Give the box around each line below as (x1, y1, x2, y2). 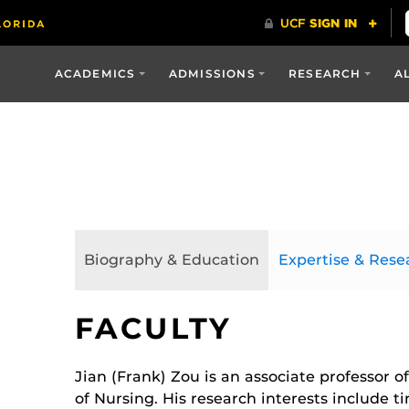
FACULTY (74, 310, 232, 346)
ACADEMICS (54, 67, 136, 80)
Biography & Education (83, 251, 259, 268)
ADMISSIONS (168, 67, 256, 80)
